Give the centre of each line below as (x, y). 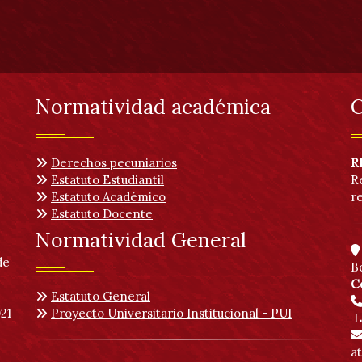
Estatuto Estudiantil (107, 179)
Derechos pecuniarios (114, 162)
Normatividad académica (153, 106)
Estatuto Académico (108, 196)
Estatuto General (101, 296)
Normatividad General (141, 240)
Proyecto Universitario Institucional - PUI (171, 313)
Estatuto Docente (102, 213)
